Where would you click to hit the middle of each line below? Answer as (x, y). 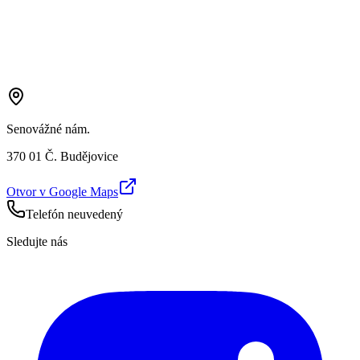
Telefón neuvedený (74, 215)
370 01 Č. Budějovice (62, 157)
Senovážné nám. (48, 129)
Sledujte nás (37, 242)
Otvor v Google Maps (62, 192)
